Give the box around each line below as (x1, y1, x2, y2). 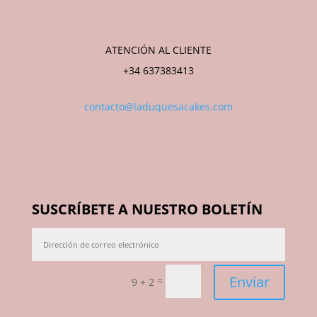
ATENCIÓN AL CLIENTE (105, 42, 212, 57)
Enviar (229, 272, 270, 292)
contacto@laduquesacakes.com (83, 99, 233, 113)
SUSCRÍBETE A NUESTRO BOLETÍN (31, 199, 263, 219)
